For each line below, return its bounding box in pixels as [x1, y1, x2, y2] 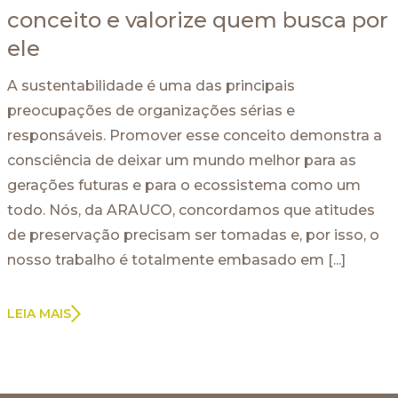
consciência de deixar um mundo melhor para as [7, 152, 356, 170]
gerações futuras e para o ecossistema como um [7, 177, 361, 195]
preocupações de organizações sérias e [7, 102, 295, 120]
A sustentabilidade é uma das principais [7, 77, 295, 95]
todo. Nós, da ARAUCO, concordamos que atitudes [7, 202, 375, 219]
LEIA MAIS [7, 306, 71, 322]
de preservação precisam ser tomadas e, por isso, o [7, 227, 379, 244]
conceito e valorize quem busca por [7, 7, 388, 34]
